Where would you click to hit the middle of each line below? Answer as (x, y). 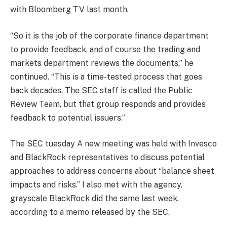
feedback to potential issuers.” (68, 118)
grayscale (29, 199)
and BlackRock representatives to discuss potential (107, 158)
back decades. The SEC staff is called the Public (101, 90)
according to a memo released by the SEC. (90, 212)
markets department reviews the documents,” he (102, 63)
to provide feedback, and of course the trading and (105, 49)
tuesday (60, 144)
